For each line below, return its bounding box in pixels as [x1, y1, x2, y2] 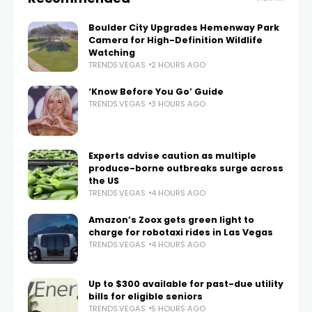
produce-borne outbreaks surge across [88, 162, 283, 174]
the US [88, 174, 119, 187]
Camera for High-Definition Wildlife [88, 33, 263, 46]
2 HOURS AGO [151, 58, 205, 70]
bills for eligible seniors [88, 290, 203, 302]
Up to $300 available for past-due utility [88, 277, 283, 290]
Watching [88, 46, 135, 58]
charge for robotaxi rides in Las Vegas [88, 226, 273, 238]
